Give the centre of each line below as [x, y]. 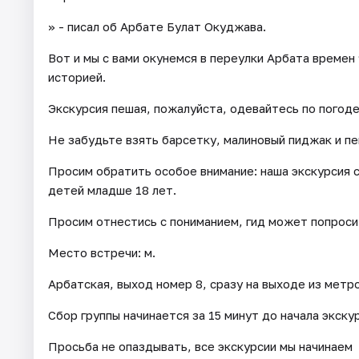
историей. [77, 77]
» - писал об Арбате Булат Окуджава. [157, 26]
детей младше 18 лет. [112, 190]
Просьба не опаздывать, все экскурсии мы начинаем [200, 346]
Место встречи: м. [102, 252]
